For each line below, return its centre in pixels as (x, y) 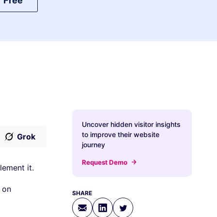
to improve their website (120, 134)
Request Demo (105, 162)
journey (93, 145)
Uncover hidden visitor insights (131, 124)
